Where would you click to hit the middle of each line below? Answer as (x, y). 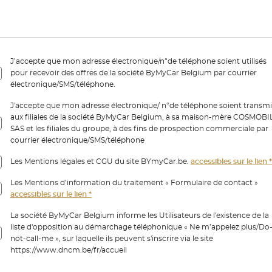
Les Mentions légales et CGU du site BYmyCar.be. (100, 161)
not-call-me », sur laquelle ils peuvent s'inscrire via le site (112, 239)
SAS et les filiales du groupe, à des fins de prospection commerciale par (139, 129)
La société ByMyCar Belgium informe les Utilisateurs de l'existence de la (140, 216)
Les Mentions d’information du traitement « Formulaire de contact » (134, 183)
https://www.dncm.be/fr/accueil (69, 250)
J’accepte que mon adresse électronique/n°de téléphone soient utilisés (138, 61)
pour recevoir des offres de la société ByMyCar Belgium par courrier (134, 73)
